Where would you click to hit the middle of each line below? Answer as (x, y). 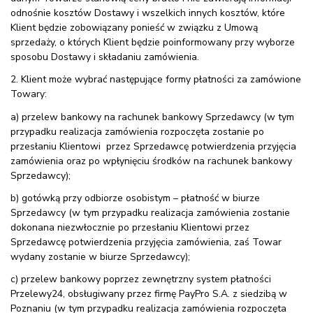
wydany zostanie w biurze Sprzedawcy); (100, 256)
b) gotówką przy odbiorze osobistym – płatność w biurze (135, 198)
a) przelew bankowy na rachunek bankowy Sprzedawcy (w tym (152, 117)
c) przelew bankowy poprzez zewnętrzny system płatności (141, 279)
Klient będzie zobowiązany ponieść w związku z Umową (134, 28)
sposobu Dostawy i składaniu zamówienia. (105, 57)
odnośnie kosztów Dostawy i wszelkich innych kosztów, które (148, 13)
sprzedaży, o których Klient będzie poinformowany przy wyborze (153, 43)
